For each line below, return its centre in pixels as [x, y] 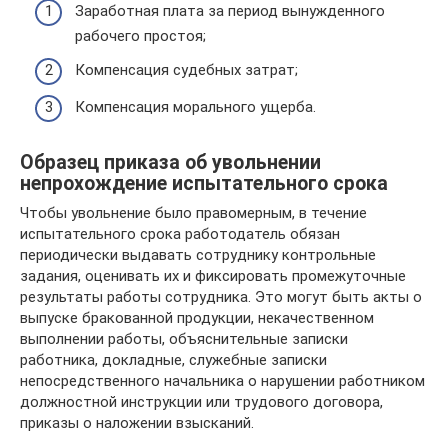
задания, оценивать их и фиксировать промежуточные [213, 276]
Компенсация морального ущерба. [195, 107]
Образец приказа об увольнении [170, 162]
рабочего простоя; [140, 36]
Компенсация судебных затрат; [186, 69]
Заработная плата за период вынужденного [230, 11]
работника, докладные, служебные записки [173, 360]
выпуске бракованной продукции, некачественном [197, 318]
